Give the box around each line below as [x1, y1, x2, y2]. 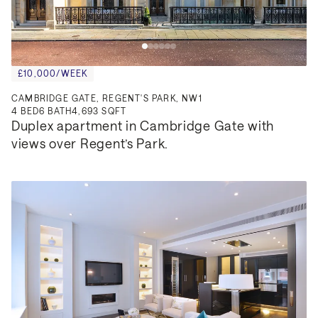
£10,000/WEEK [18, 68, 88, 79]
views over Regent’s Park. [11, 136, 169, 152]
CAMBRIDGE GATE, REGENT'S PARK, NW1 [11, 93, 202, 104]
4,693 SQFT [72, 106, 127, 116]
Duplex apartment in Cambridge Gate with [11, 118, 275, 134]
